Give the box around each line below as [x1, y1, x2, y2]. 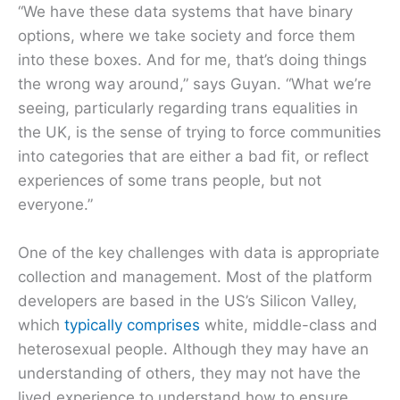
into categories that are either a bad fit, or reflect [18, 146, 369, 165]
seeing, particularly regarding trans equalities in [18, 98, 358, 117]
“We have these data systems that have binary [18, 2, 353, 21]
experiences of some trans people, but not [18, 171, 321, 189]
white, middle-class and [200, 315, 378, 334]
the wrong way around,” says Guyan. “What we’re [18, 74, 371, 93]
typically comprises [64, 315, 200, 334]
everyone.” [18, 195, 93, 213]
